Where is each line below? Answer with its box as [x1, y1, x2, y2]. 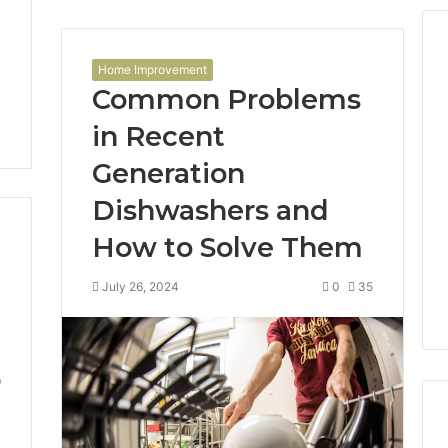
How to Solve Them [91, 230, 363, 264]
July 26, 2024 [101, 278, 179, 294]
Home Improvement [97, 61, 207, 77]
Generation [91, 156, 245, 190]
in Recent [91, 119, 225, 153]
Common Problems [91, 82, 361, 116]
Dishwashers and [91, 193, 329, 227]
